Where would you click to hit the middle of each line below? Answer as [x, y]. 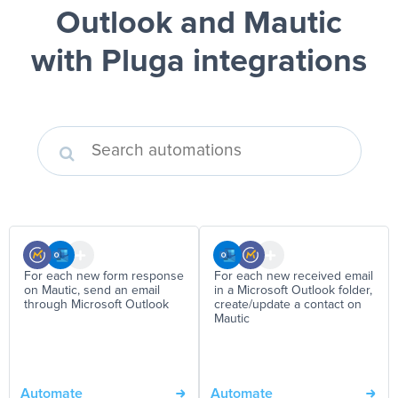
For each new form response [104, 276]
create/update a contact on [288, 305]
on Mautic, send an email [92, 291]
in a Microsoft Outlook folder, [293, 291]
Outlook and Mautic [199, 24]
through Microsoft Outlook [96, 305]
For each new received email [294, 276]
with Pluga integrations [199, 62]
